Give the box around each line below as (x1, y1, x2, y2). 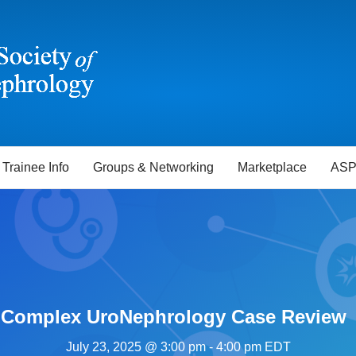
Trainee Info (2, 161, 69, 174)
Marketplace (238, 161, 307, 174)
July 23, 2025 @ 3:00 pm (65, 339, 206, 354)
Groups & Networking (93, 161, 214, 174)
